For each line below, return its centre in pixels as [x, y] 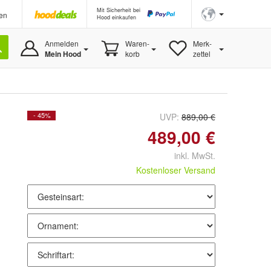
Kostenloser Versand [176, 170]
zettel [201, 54]
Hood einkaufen [116, 17]
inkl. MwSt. [190, 155]
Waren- [137, 43]
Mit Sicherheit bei [119, 10]
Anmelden [61, 43]
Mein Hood [63, 54]
